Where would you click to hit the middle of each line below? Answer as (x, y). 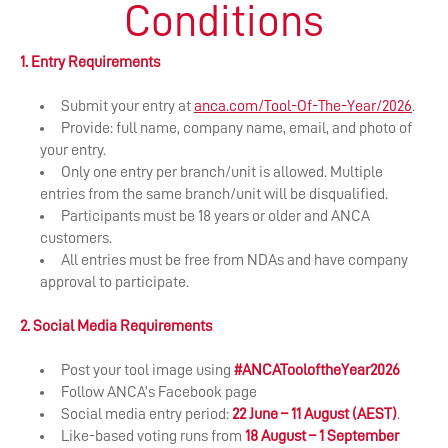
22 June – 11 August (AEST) (314, 414)
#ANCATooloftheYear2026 (317, 370)
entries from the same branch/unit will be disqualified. (215, 194)
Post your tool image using (147, 370)
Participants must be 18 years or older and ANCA (215, 216)
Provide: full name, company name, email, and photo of (236, 128)
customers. (76, 238)
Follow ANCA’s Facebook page (160, 392)
